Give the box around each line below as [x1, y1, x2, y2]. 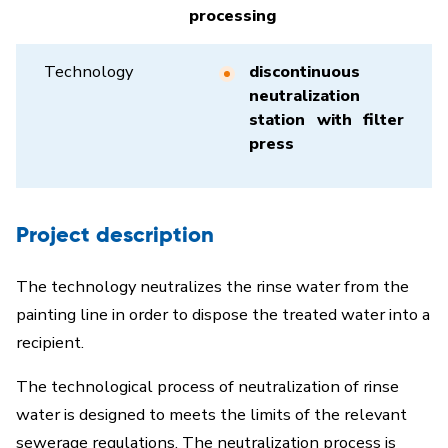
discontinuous [249, 60, 360, 83]
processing [189, 4, 276, 27]
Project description [16, 225, 214, 247]
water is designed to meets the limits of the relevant [16, 403, 407, 426]
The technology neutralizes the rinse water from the [16, 275, 409, 298]
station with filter [249, 108, 404, 131]
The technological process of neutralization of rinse [16, 375, 399, 398]
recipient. [16, 331, 84, 354]
